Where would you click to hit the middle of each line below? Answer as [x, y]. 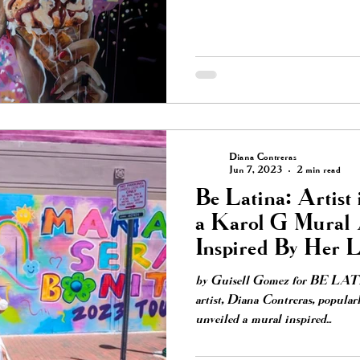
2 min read [319, 171]
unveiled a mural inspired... [263, 320]
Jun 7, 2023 [256, 171]
